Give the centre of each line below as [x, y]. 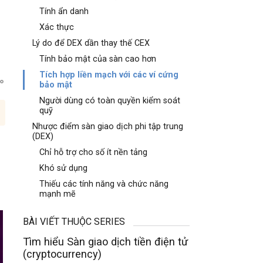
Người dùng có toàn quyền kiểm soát [110, 101]
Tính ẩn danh [64, 11]
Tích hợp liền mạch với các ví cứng [109, 75]
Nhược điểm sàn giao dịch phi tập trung [108, 127]
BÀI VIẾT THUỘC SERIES [74, 222]
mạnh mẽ [58, 194]
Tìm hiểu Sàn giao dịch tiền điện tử [106, 242]
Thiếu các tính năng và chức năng [104, 184]
